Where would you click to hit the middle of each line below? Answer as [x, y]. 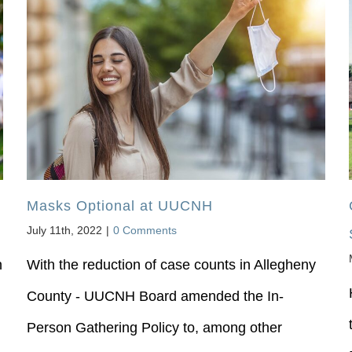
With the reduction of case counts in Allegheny [171, 264]
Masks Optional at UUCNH [119, 205]
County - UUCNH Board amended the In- [155, 296]
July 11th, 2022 [64, 230]
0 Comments [145, 230]
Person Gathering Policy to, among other [154, 327]
